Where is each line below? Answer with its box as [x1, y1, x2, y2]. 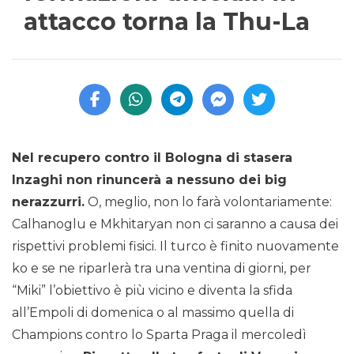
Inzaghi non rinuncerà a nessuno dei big [12, 172, 287, 188]
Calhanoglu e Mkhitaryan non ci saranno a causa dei [12, 217, 338, 232]
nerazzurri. [12, 194, 85, 210]
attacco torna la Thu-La [24, 7, 310, 37]
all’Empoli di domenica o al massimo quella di [12, 305, 294, 321]
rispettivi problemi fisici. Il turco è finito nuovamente [12, 239, 339, 254]
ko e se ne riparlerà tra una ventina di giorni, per [12, 261, 311, 277]
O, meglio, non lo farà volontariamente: [85, 194, 332, 210]
